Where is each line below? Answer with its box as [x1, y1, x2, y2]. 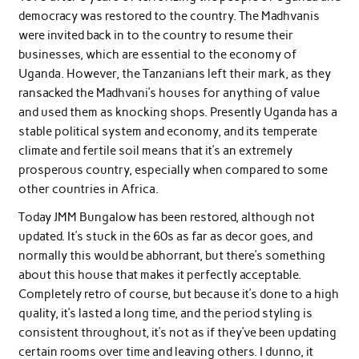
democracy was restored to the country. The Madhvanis [18, 8, 320, 23]
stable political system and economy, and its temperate [18, 123, 317, 139]
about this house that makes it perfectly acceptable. [18, 268, 301, 283]
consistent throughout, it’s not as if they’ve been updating [18, 325, 337, 341]
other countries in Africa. [18, 181, 159, 196]
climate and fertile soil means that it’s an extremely [18, 143, 292, 158]
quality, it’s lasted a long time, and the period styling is [18, 306, 313, 321]
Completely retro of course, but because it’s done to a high [18, 287, 339, 302]
